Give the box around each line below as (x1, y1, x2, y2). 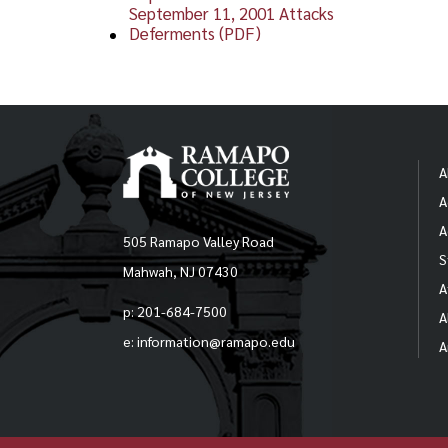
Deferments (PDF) (128, 21, 261, 44)
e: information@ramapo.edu (122, 331, 295, 350)
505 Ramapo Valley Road (122, 231, 274, 250)
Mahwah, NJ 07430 (122, 261, 238, 280)
